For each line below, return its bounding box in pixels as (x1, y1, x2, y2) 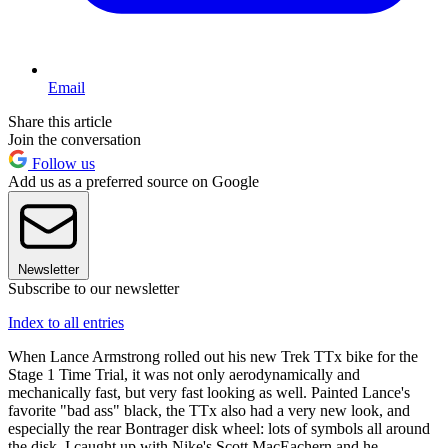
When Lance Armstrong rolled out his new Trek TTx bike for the (8, 347, 418, 365)
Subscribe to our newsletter (8, 279, 179, 297)
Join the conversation (8, 130, 141, 148)
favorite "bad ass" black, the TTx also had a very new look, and (8, 401, 410, 419)
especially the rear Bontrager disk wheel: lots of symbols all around (8, 419, 430, 437)
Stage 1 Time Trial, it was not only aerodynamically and (8, 365, 360, 383)
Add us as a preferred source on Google (8, 172, 259, 190)
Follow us (28, 154, 95, 172)
